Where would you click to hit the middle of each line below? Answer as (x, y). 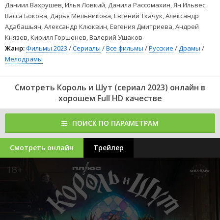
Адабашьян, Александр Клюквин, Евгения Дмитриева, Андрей (102, 27)
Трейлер (109, 148)
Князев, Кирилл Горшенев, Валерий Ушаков (74, 37)
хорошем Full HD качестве (110, 98)
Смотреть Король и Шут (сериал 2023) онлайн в (110, 87)
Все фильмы (125, 48)
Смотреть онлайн (42, 148)
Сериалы (87, 48)
